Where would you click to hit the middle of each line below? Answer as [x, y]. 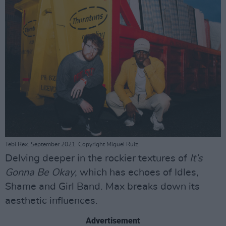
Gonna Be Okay [40, 172]
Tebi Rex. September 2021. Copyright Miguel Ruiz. [72, 144]
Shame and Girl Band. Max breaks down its [102, 186]
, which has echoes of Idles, [137, 172]
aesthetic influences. [53, 201]
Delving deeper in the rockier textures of [97, 158]
